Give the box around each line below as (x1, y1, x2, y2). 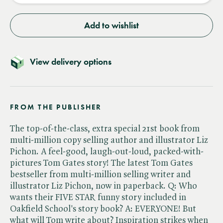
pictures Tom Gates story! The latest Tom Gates (10, 158, 193, 168)
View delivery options (30, 56, 111, 67)
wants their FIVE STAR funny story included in (10, 193, 186, 202)
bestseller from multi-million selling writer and (10, 170, 191, 179)
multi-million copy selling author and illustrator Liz (10, 135, 208, 145)
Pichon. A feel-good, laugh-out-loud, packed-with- (10, 147, 204, 156)
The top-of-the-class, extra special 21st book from (10, 124, 200, 133)
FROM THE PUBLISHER (10, 102, 102, 111)
